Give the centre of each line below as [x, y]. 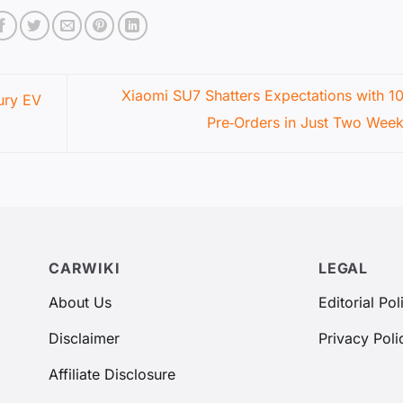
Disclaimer [84, 338]
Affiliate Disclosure [112, 374]
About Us [80, 302]
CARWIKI [85, 268]
